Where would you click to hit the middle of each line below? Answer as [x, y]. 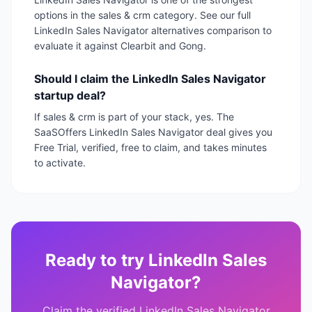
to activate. [60, 163]
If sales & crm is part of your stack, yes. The [134, 117]
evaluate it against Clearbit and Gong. [120, 46]
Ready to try [97, 260]
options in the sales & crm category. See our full [142, 15]
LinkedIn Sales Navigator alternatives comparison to [153, 31]
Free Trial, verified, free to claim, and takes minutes [150, 148]
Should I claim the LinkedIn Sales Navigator [150, 79]
